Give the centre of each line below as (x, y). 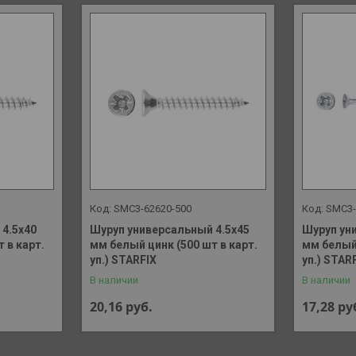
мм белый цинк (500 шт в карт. (173, 244)
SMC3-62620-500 (152, 208)
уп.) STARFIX (123, 259)
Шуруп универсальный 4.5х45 (169, 229)
